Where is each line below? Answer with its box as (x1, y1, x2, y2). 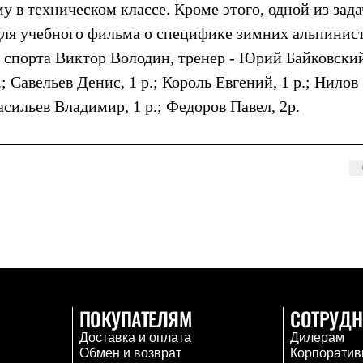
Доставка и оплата (79, 331, 191, 344)
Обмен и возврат (79, 346, 181, 360)
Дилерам (290, 331, 345, 344)
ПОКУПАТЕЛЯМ (79, 304, 192, 333)
